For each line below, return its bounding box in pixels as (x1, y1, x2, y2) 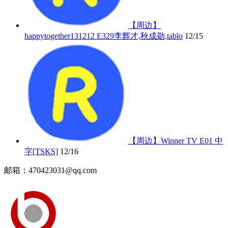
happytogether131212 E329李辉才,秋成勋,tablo (24, 32, 183, 41)
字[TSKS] (24, 147, 58, 156)
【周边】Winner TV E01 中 (128, 136, 223, 146)
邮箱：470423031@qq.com (4, 166, 97, 175)
